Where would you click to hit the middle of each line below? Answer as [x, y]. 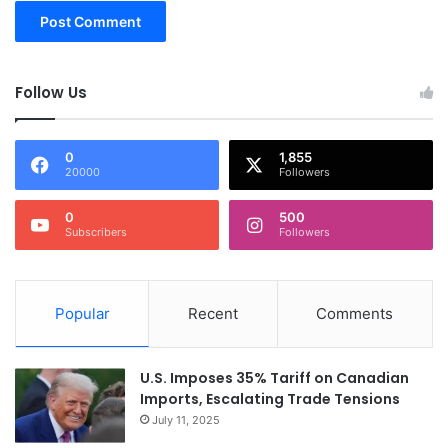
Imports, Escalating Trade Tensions [270, 398]
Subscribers [96, 231]
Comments [355, 313]
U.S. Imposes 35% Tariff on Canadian [274, 377]
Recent [212, 313]
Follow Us [51, 92]
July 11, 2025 [186, 419]
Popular [82, 313]
